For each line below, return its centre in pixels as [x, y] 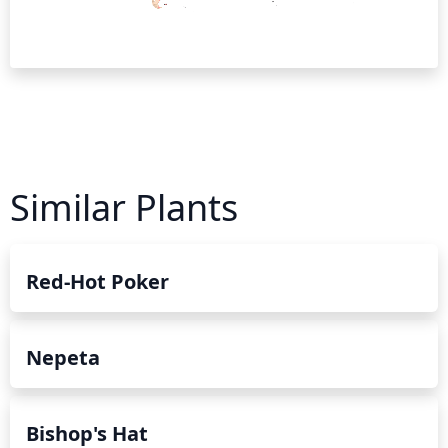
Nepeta [63, 357]
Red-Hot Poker [97, 281]
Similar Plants [124, 207]
